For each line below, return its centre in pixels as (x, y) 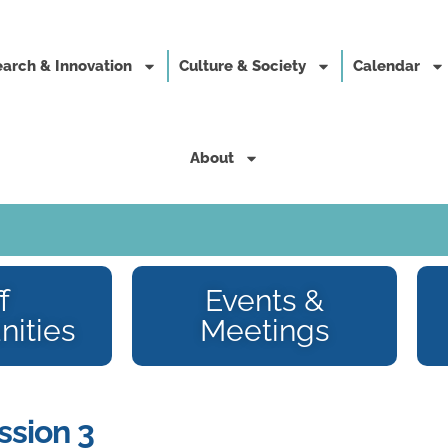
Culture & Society (242, 66)
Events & (264, 300)
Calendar (386, 66)
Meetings (264, 330)
